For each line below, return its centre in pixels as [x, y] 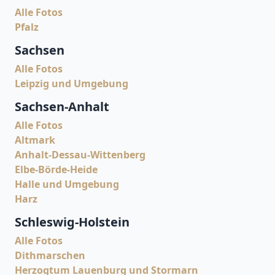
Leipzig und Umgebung [72, 83]
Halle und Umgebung [67, 184]
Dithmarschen [50, 255]
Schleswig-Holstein [72, 222]
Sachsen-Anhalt [62, 107]
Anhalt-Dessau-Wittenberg [80, 155]
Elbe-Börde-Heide [56, 169]
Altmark [35, 140]
